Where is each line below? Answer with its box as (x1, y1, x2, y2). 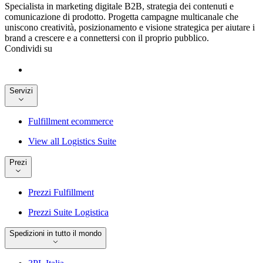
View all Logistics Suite (28, 136, 116, 146)
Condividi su (5, 43, 52, 54)
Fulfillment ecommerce (28, 116, 113, 126)
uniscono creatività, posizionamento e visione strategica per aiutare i (5, 22, 255, 33)
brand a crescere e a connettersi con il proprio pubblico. (5, 33, 209, 43)
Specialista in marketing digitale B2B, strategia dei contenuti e (5, 1, 234, 12)
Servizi (9, 86, 33, 96)
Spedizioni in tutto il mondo (9, 229, 102, 238)
